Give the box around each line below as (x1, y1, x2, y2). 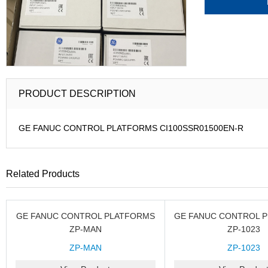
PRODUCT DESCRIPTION (19, 89, 136, 99)
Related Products (6, 169, 80, 179)
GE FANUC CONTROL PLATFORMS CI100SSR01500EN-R (19, 123, 243, 133)
